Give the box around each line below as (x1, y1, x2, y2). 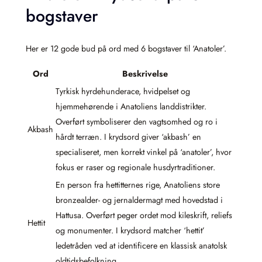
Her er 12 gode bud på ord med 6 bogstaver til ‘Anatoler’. (26, 43, 226, 54)
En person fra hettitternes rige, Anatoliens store (56, 179, 220, 191)
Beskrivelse (122, 68, 168, 80)
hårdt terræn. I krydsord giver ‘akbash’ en (56, 131, 201, 143)
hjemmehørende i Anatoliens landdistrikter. (56, 101, 206, 113)
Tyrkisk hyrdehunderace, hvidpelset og (56, 85, 190, 98)
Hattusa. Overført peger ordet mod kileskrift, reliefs (56, 209, 232, 222)
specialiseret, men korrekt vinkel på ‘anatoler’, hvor (56, 146, 232, 158)
